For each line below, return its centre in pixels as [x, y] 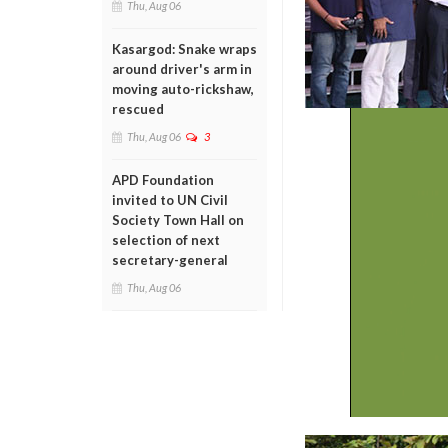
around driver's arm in [182, 69]
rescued [138, 109]
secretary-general [170, 260]
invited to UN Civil [170, 200]
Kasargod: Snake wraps [184, 49]
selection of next [166, 240]
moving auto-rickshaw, [183, 89]
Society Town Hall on [178, 220]
